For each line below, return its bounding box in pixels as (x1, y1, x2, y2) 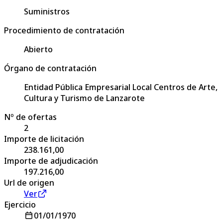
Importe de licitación (4, 133, 84, 144)
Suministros (24, 5, 70, 17)
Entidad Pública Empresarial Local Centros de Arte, (24, 81, 218, 93)
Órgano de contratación (4, 62, 97, 74)
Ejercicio (4, 199, 36, 210)
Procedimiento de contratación (4, 24, 124, 36)
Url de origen (4, 177, 54, 188)
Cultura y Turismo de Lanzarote (24, 92, 145, 104)
